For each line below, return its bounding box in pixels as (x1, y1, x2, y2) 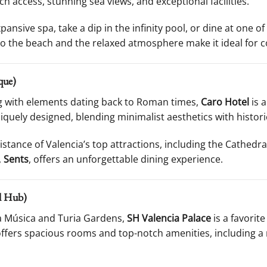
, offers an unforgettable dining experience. (29, 152, 223, 166)
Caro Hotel (201, 95, 249, 109)
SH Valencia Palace (127, 211, 211, 225)
